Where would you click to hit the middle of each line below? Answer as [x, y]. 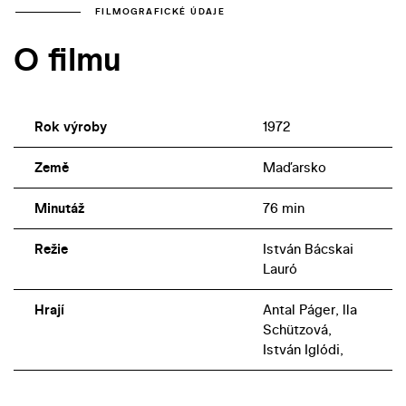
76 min [283, 208]
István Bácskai [308, 249]
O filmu [68, 58]
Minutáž [59, 208]
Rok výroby [70, 127]
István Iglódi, [303, 350]
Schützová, [297, 330]
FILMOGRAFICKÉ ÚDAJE [160, 12]
